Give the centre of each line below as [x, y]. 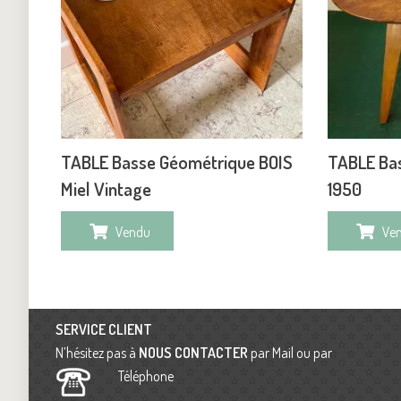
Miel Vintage [106, 188]
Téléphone [147, 376]
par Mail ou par [290, 353]
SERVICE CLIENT [104, 330]
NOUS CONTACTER [193, 353]
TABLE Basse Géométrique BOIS [177, 162]
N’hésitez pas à [97, 353]
